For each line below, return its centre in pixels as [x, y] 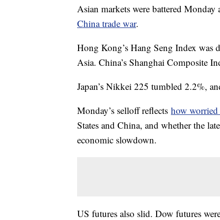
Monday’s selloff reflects [124, 110]
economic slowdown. [117, 139]
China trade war [107, 23]
